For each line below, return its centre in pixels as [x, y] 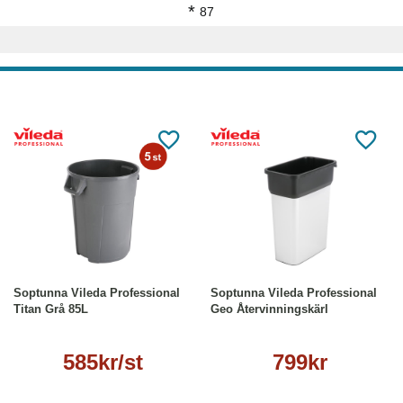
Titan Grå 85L [51, 309]
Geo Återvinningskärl [269, 309]
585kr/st [103, 362]
